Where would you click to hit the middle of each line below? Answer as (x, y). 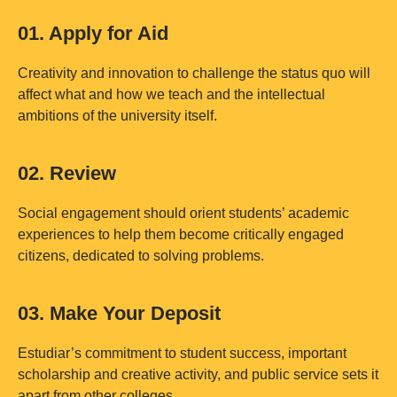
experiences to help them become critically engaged (181, 235)
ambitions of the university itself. (117, 116)
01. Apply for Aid (93, 34)
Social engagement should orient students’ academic (183, 214)
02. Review (67, 174)
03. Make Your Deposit (119, 314)
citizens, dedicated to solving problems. (141, 256)
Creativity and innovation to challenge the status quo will (194, 74)
